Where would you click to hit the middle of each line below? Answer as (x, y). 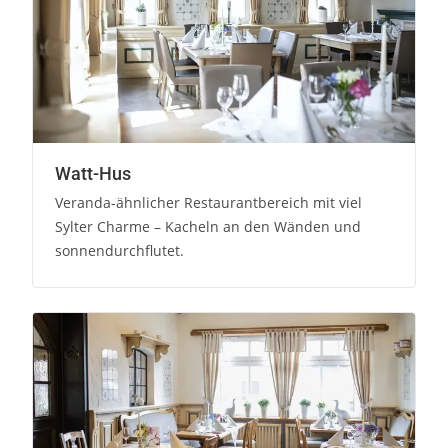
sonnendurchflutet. (120, 251)
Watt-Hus (93, 174)
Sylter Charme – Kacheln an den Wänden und (208, 227)
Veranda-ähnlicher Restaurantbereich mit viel (209, 203)
